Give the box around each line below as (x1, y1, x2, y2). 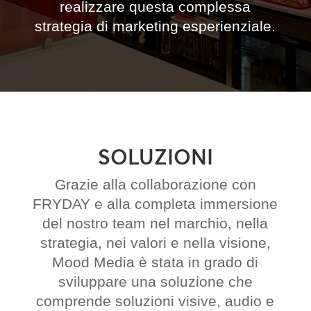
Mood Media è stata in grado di (52, 254, 259, 270)
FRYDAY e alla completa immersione (33, 196, 278, 212)
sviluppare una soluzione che (58, 274, 253, 289)
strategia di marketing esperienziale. (35, 18, 276, 34)
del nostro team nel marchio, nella (42, 215, 269, 231)
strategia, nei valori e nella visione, (40, 235, 271, 251)
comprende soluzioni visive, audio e (36, 293, 275, 309)
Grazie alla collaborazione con (54, 176, 256, 192)
